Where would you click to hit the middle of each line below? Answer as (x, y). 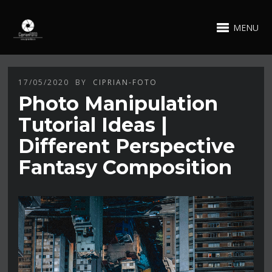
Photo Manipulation (118, 103)
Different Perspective (127, 146)
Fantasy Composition (125, 167)
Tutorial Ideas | (93, 124)
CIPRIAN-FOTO (125, 82)
